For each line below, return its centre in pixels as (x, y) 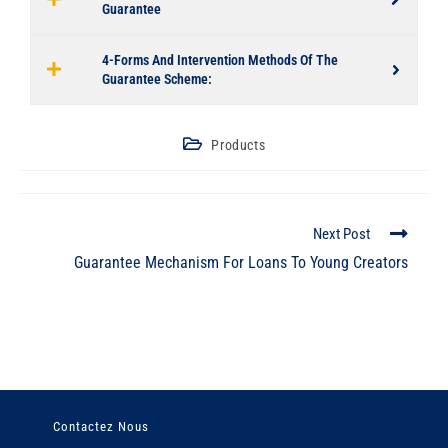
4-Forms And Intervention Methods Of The (220, 59)
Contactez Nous (101, 426)
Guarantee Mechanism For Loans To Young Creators (241, 263)
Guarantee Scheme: (157, 78)
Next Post (341, 234)
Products (238, 144)
